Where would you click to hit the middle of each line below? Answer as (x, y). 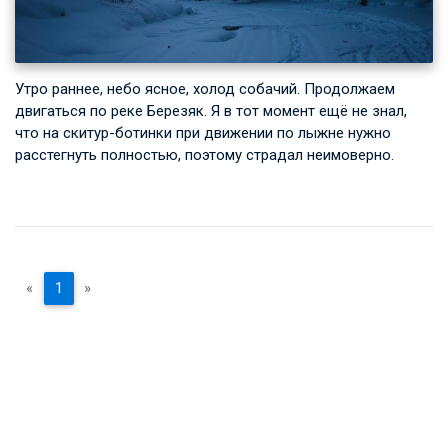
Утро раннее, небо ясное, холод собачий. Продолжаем (205, 88)
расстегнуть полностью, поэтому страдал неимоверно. (204, 154)
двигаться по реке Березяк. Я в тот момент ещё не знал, (211, 110)
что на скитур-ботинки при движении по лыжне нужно (203, 132)
